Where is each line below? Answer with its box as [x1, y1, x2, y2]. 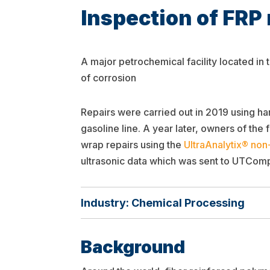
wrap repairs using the [81, 138, 184, 151]
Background [81, 236, 186, 257]
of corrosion [81, 72, 137, 84]
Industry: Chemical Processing [81, 196, 245, 210]
